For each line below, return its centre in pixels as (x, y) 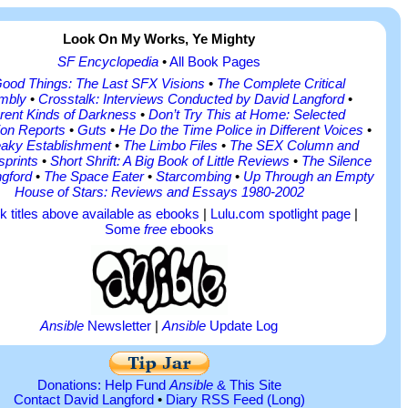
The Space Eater (94, 176)
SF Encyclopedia (108, 61)
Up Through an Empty (309, 176)
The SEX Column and (294, 145)
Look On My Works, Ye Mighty (159, 40)
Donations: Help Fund (103, 386)
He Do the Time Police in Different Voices (240, 130)
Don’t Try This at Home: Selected (247, 114)
